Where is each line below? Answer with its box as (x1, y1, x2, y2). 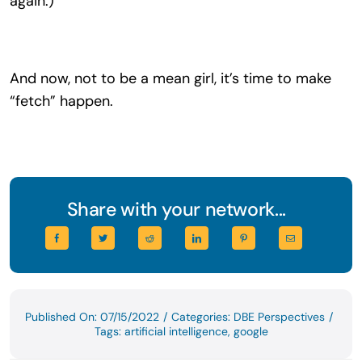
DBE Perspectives (234, 309, 325, 324)
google (233, 323, 268, 339)
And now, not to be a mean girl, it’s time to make (9, 68, 331, 88)
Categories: (171, 309, 234, 324)
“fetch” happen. (9, 90, 113, 111)
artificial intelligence (124, 323, 228, 339)
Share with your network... (66, 196, 286, 221)
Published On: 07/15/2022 (25, 309, 159, 324)
